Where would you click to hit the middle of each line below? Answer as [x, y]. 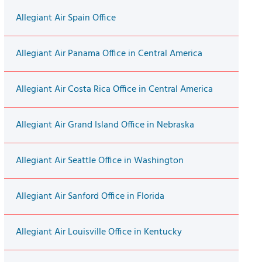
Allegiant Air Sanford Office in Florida [90, 197]
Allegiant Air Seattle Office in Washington [99, 161]
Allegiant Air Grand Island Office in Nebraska [105, 125]
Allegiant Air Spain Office [65, 18]
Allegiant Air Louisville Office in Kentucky [99, 232]
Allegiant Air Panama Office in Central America [109, 54]
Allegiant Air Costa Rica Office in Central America [114, 90]
